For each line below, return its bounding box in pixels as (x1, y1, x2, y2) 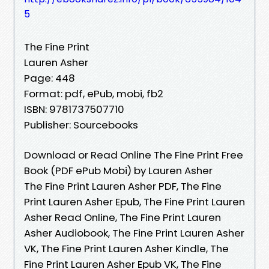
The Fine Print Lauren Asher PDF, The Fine (24, 178, 222, 193)
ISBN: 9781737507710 (24, 101, 124, 116)
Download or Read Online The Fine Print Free (24, 147, 243, 162)
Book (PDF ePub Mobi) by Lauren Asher (24, 163, 213, 178)
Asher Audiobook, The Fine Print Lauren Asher (24, 225, 244, 240)
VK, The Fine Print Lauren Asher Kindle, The (24, 241, 229, 256)
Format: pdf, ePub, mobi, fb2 (24, 86, 163, 101)
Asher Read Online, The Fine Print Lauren (24, 210, 221, 225)
